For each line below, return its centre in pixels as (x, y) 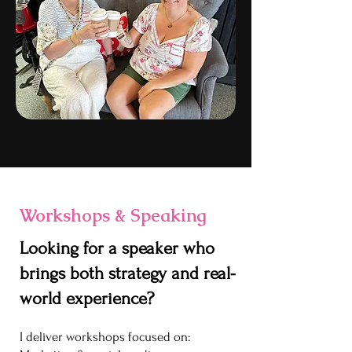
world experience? (87, 299)
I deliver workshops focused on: (105, 337)
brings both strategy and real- (128, 273)
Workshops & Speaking (113, 216)
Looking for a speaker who (117, 248)
